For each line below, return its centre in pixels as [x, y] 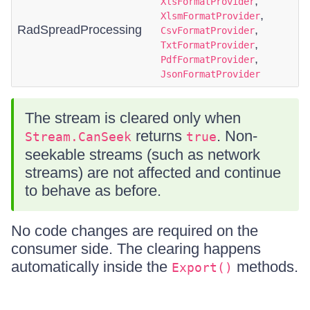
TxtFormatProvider [208, 45]
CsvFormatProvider [208, 30]
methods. [265, 267]
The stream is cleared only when [133, 118]
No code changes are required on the [135, 231]
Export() [202, 267]
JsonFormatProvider [210, 74]
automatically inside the [91, 267]
